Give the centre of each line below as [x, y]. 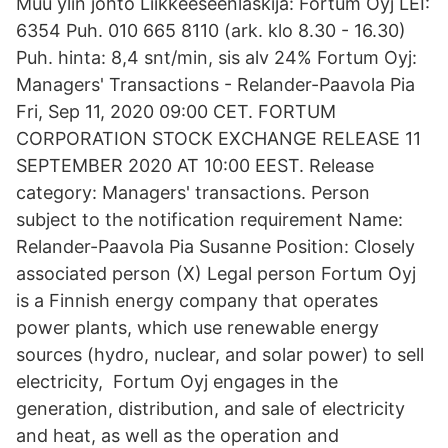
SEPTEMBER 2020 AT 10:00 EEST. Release [195, 165]
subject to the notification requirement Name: [209, 219]
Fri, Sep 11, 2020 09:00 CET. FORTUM [176, 111]
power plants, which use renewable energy [197, 327]
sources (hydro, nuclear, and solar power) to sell [220, 354]
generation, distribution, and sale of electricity [210, 408]
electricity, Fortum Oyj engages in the [177, 381]
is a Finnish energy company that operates [197, 300]
